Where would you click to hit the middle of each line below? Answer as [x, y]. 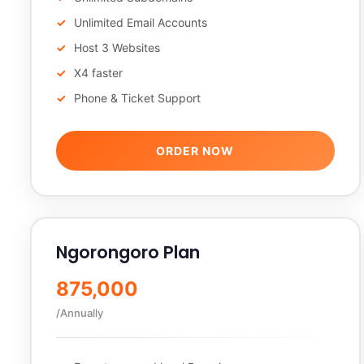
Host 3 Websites [117, 48]
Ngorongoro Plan [128, 252]
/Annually [80, 313]
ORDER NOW [195, 151]
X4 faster [98, 73]
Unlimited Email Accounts [141, 22]
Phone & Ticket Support [137, 98]
